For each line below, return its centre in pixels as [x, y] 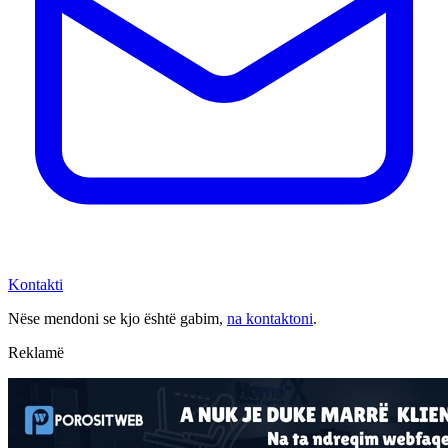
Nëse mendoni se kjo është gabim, [115, 318]
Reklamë [36, 352]
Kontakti [35, 284]
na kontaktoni [270, 318]
